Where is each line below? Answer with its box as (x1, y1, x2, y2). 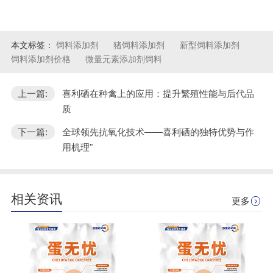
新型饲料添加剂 (179, 40, 239, 50)
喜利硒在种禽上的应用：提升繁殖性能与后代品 (62, 88, 254, 99)
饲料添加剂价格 (10, 54, 73, 64)
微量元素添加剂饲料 (85, 54, 163, 64)
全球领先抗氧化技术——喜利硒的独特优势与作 (62, 126, 254, 137)
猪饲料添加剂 (113, 40, 168, 50)
